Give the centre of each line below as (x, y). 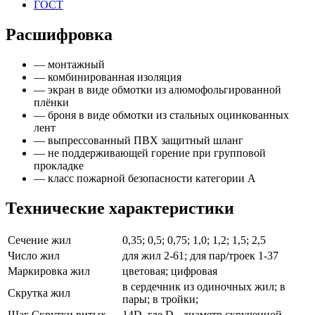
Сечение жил (39, 240)
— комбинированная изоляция (108, 77)
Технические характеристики (120, 208)
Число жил (34, 255)
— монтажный (69, 64)
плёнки (51, 102)
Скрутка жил (39, 292)
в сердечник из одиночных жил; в (204, 286)
